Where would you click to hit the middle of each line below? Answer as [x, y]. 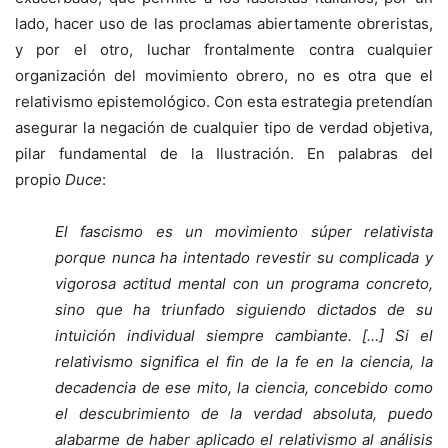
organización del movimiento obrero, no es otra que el [224, 76]
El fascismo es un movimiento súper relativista [244, 232]
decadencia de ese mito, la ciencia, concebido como [244, 388]
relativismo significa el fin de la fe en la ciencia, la [244, 362]
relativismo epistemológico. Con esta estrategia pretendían [224, 102]
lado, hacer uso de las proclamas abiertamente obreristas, [224, 24]
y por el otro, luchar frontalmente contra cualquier [224, 50]
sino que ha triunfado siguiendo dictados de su [244, 310]
